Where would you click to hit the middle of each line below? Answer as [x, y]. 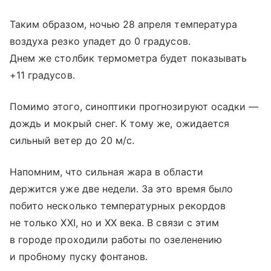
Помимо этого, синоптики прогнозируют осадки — [134, 106]
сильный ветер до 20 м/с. [72, 140]
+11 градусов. [42, 75]
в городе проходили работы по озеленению [116, 240]
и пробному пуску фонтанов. [79, 256]
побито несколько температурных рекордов [118, 206]
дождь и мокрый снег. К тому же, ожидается [119, 123]
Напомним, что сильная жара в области [106, 172]
